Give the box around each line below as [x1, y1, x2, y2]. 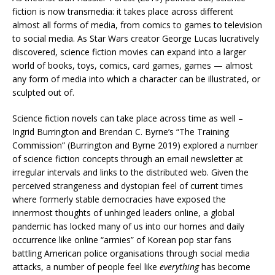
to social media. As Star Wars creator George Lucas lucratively [12, 33, 259, 45]
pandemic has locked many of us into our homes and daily [12, 220, 244, 233]
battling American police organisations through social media [12, 247, 250, 260]
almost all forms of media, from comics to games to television [12, 19, 262, 31]
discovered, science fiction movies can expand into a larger [12, 46, 246, 58]
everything [160, 261, 199, 273]
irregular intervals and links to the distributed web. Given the [12, 166, 249, 179]
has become [199, 261, 250, 273]
